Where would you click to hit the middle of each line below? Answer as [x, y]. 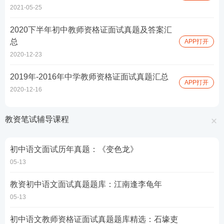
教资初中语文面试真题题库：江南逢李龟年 [86, 184]
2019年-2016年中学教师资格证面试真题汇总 [89, 77]
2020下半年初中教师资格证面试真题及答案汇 [91, 30]
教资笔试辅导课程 [37, 119]
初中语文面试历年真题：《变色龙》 [74, 149]
